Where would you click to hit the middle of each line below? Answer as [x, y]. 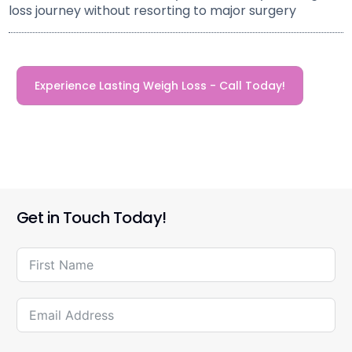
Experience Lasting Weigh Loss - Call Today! [160, 86]
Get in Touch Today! [91, 218]
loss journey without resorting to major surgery [153, 11]
